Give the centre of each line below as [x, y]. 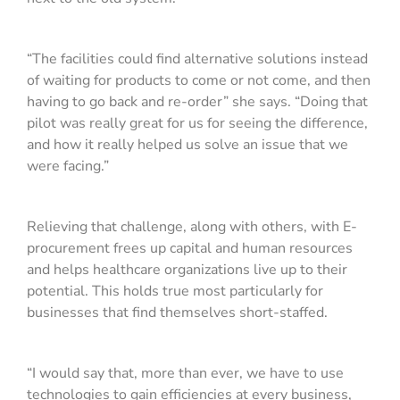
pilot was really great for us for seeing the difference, [197, 124]
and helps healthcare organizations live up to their [187, 270]
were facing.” [68, 167]
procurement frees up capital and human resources [190, 249]
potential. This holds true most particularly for [175, 292]
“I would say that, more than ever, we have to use [185, 374]
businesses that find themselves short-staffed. [179, 313]
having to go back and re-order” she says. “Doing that [197, 102]
